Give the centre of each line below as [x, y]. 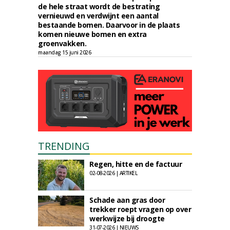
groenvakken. [62, 43]
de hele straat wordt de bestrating [99, 6]
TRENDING [64, 146]
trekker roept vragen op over [140, 209]
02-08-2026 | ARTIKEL [113, 173]
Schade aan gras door [127, 200]
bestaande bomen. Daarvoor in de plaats [109, 25]
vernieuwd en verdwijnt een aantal [98, 16]
